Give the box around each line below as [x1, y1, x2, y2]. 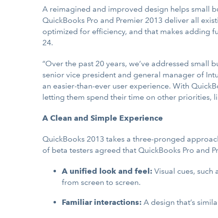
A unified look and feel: [62, 166, 154, 176]
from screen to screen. [62, 178, 141, 187]
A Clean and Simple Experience [42, 113, 163, 123]
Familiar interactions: [62, 198, 144, 207]
